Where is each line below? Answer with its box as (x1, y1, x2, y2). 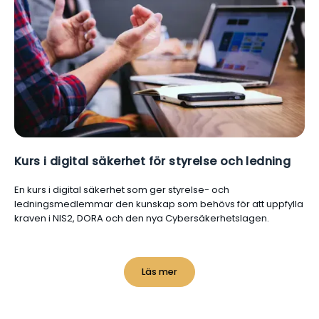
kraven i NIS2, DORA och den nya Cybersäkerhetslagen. (14, 211, 269, 226)
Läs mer (142, 266, 177, 278)
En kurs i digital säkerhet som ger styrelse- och (14, 183, 229, 197)
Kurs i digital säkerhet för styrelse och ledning (14, 153, 291, 170)
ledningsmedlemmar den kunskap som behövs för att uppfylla (14, 197, 303, 211)
